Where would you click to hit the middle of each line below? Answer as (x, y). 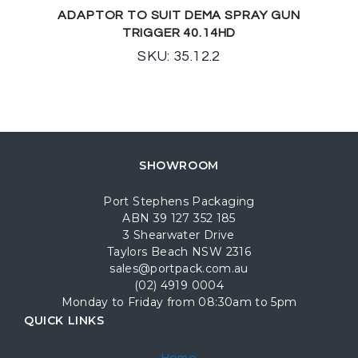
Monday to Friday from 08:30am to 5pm (179, 302)
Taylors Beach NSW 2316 (179, 251)
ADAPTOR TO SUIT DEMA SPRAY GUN (179, 15)
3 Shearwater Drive (179, 235)
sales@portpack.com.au (179, 268)
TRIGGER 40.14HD (179, 32)
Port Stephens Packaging (179, 201)
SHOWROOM (179, 165)
